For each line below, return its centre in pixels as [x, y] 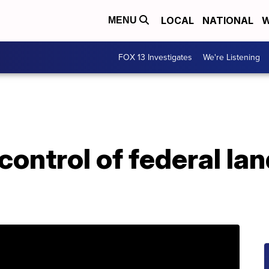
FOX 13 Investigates [155, 57]
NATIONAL [228, 21]
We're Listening [231, 57]
